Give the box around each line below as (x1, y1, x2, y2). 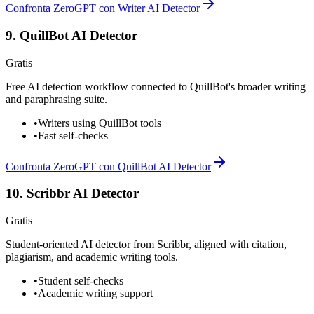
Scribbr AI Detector (27, 186, 139, 201)
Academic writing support (38, 287, 153, 300)
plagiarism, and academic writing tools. (6, 251, 178, 264)
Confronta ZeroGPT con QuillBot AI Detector (6, 160, 211, 172)
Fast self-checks (38, 129, 108, 142)
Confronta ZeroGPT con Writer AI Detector (6, 2, 200, 15)
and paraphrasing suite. (6, 93, 107, 105)
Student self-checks (38, 275, 123, 287)
